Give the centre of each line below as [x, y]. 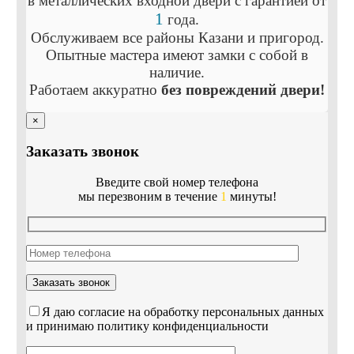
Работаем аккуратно [95, 89]
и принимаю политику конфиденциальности [147, 326]
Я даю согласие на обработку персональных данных [183, 311]
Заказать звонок [82, 152]
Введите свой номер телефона [177, 182]
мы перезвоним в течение [149, 196]
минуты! [251, 196]
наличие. [177, 72]
